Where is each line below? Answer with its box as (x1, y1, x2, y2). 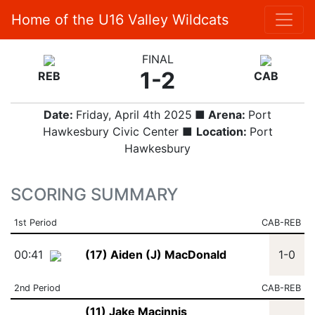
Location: (195, 124, 250, 139)
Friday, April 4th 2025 (76, 108, 192, 122)
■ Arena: (192, 108, 248, 122)
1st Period (13, 217, 57, 228)
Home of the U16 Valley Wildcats (11, 11, 229, 28)
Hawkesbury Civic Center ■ (42, 124, 196, 139)
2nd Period (13, 283, 60, 293)
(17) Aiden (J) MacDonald (84, 247, 226, 262)
